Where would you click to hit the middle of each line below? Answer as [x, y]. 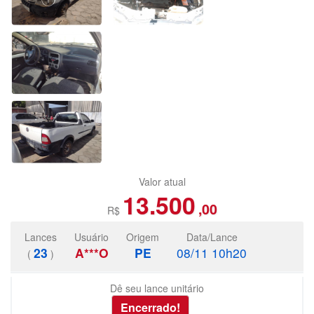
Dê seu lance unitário [157, 288]
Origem [143, 237]
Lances [41, 237]
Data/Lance [212, 237]
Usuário [91, 237]
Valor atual [162, 182]
